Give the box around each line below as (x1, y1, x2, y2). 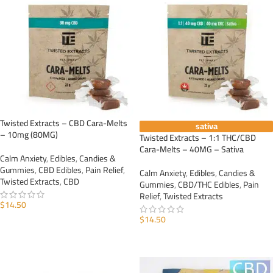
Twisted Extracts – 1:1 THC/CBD (140, 130, 256, 146)
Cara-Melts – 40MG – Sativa (140, 141, 244, 157)
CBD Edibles (38, 162, 82, 178)
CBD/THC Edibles (178, 177, 239, 193)
